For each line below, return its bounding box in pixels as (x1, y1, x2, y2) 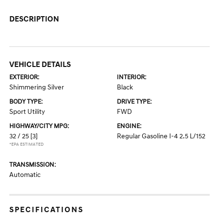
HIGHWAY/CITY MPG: (9, 122, 69, 131)
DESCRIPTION (9, 14, 60, 24)
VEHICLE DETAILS (9, 60, 71, 70)
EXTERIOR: (9, 73, 40, 82)
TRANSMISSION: (9, 161, 56, 169)
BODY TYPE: (9, 98, 43, 106)
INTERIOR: (117, 73, 146, 82)
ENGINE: (117, 122, 141, 131)
